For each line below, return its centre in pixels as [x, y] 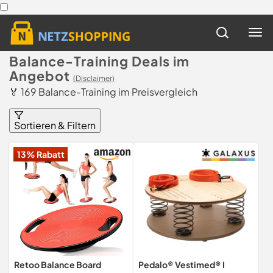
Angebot [40, 76]
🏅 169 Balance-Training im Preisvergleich [103, 92]
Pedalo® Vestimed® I [182, 264]
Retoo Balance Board [58, 264]
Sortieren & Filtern [55, 125]
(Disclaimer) [94, 78]
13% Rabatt [41, 154]
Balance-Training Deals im [99, 61]
